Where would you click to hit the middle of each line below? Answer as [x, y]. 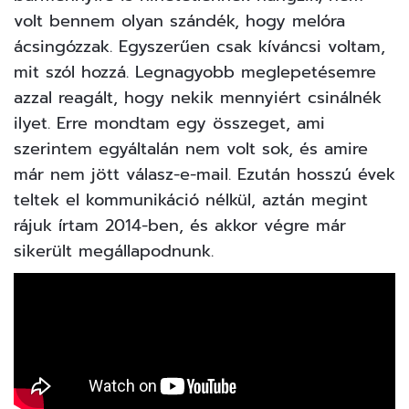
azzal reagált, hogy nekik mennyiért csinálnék [198, 97]
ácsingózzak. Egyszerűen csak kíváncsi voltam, [199, 46]
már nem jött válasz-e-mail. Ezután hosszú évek [204, 174]
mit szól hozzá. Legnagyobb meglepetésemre [195, 72]
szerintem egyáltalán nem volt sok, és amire [191, 148]
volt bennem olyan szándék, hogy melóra [179, 21]
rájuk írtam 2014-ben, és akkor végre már [180, 225]
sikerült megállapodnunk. [114, 251]
